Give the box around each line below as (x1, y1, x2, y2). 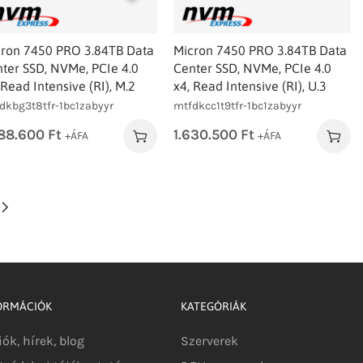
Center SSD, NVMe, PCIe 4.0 (173, 60, 332, 75)
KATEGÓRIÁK (181, 299, 247, 313)
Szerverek (181, 332, 239, 348)
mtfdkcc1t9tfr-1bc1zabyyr (173, 98, 302, 113)
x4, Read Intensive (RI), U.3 (173, 78, 327, 93)
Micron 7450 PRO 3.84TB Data (173, 42, 348, 58)
